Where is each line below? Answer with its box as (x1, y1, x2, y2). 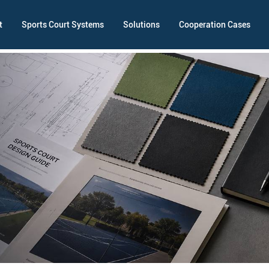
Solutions (123, 20, 160, 30)
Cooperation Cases (179, 20, 250, 30)
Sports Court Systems (22, 20, 104, 30)
